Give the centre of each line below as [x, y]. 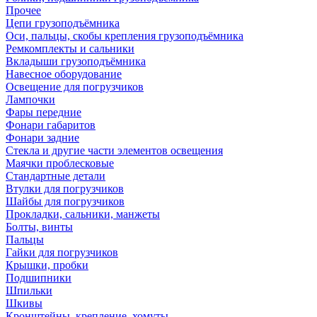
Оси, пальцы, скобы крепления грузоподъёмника [125, 36]
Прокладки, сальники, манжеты [83, 214]
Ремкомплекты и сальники [70, 48]
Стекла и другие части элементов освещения [114, 150]
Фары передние [44, 112]
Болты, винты [39, 227]
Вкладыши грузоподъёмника [76, 61]
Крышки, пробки [47, 265]
